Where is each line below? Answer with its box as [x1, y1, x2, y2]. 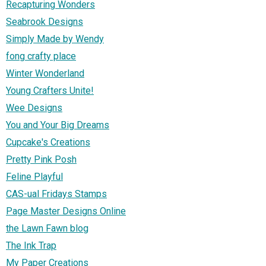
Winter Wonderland [6, 68, 84, 80]
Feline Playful [6, 171, 63, 183]
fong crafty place [6, 50, 76, 62]
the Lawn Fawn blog [6, 223, 88, 235]
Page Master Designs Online [6, 205, 126, 217]
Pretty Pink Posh [6, 154, 77, 166]
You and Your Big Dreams [6, 119, 109, 131]
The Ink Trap [6, 240, 56, 252]
